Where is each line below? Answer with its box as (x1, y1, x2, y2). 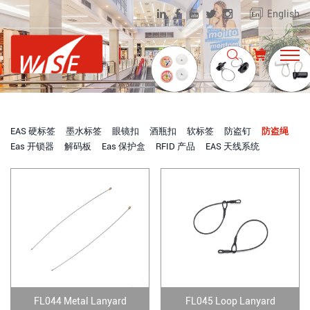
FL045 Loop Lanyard (185, 295, 275, 307)
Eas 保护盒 (102, 140, 145, 152)
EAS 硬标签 (10, 125, 55, 136)
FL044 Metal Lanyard (33, 295, 127, 307)
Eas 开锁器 (10, 140, 54, 152)
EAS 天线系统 (206, 140, 259, 152)
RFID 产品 (156, 140, 195, 152)
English (267, 8, 300, 19)
